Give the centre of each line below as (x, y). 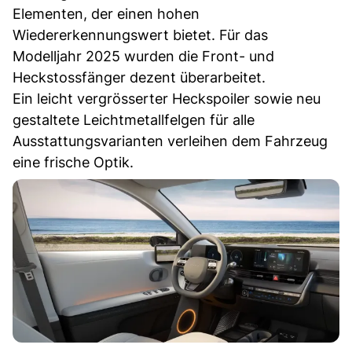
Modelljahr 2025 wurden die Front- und (143, 56)
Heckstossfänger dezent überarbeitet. (139, 77)
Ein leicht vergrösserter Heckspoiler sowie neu (167, 98)
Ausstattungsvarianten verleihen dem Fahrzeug (170, 141)
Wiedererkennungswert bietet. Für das (140, 35)
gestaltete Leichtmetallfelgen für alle (134, 119)
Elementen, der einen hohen (106, 13)
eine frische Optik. (73, 162)
